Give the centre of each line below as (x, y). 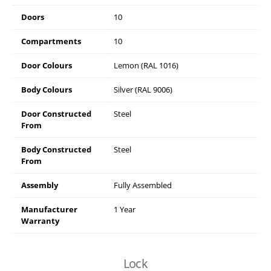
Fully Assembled (143, 185)
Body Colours (47, 89)
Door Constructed (56, 113)
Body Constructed (56, 149)
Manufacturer (49, 209)
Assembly (40, 185)
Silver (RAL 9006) (143, 89)
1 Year (125, 209)
